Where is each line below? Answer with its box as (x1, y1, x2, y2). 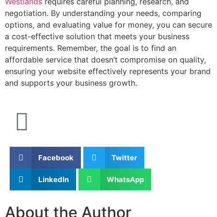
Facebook (38, 153, 74, 162)
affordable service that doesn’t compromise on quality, (5, 54, 206, 64)
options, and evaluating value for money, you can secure (5, 19, 212, 30)
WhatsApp (107, 174, 144, 184)
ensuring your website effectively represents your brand (5, 66, 211, 76)
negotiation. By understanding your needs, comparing (5, 8, 201, 18)
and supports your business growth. (5, 77, 137, 88)
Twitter (111, 153, 137, 162)
